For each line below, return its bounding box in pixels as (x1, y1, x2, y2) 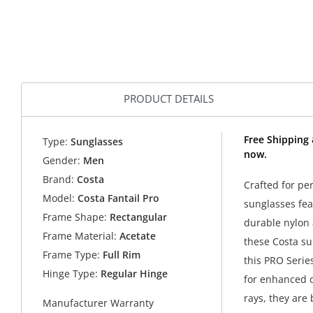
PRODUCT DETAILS (124, 92, 214, 106)
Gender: (43, 154, 81, 168)
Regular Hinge (98, 267, 168, 281)
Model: (43, 191, 75, 205)
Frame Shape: (43, 210, 108, 224)
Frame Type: (43, 248, 101, 262)
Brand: (43, 173, 75, 187)
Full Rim (100, 248, 141, 262)
